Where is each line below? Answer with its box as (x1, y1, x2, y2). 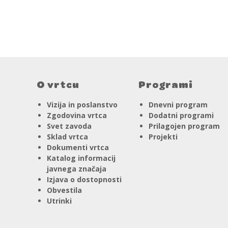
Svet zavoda (47, 121, 92, 131)
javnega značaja (47, 163, 106, 174)
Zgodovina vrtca (47, 110, 107, 120)
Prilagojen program (149, 121, 220, 131)
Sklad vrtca (47, 131, 88, 141)
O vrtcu (37, 79, 79, 87)
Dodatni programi (149, 110, 214, 120)
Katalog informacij (47, 153, 116, 163)
